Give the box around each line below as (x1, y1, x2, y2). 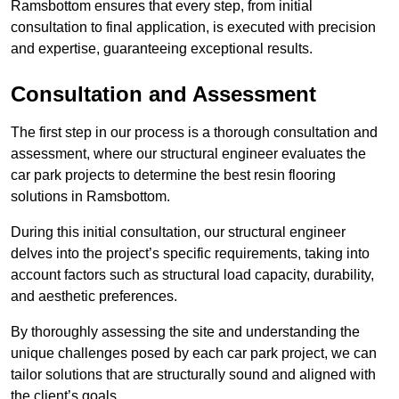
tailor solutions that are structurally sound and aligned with (11, 367, 376, 383)
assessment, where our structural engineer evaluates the (11, 146, 366, 162)
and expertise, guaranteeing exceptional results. (11, 41, 313, 57)
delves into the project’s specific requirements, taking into (11, 246, 370, 262)
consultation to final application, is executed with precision (11, 20, 376, 36)
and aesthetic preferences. (11, 289, 181, 305)
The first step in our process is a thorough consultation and (11, 125, 378, 141)
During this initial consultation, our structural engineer (11, 224, 346, 240)
